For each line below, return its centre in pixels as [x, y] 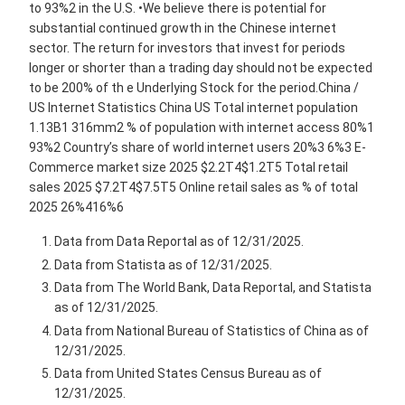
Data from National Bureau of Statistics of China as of [212, 330]
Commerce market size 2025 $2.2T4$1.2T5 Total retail [188, 168]
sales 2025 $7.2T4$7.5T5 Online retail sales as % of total [193, 188]
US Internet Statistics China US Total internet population [193, 108]
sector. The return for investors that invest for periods [187, 48]
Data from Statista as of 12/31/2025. [163, 264]
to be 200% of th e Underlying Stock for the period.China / [194, 88]
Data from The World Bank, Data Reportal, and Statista [213, 288]
